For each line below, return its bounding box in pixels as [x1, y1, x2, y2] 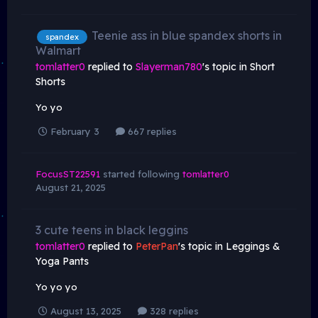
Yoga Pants [35, 254, 89, 268]
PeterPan [136, 239, 178, 253]
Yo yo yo [35, 280, 77, 292]
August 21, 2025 [35, 181, 106, 193]
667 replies [125, 125, 177, 137]
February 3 [50, 125, 99, 137]
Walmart [35, 43, 81, 57]
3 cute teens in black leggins [35, 222, 188, 237]
